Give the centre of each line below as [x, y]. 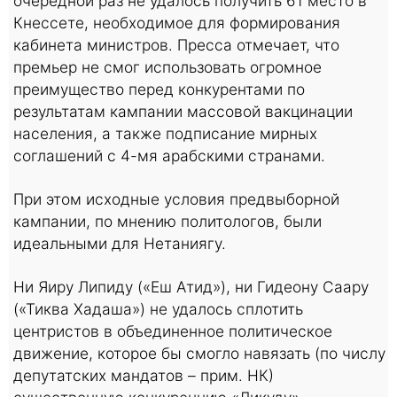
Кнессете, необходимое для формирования [177, 22]
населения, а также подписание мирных [165, 133]
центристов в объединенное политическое [173, 331]
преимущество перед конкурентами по [159, 89]
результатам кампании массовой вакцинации [183, 111]
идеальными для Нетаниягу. [120, 243]
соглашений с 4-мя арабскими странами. [169, 155]
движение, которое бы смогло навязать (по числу [199, 353]
